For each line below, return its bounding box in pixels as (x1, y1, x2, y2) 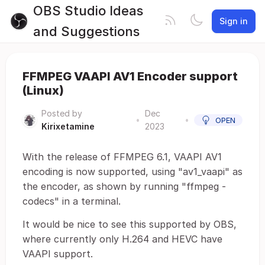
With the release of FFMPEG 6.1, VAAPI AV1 (22, 151, 222, 163)
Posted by (41, 108, 82, 118)
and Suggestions (33, 24, 140, 39)
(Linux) (22, 83, 64, 98)
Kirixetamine (41, 121, 95, 131)
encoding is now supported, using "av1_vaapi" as (22, 166, 243, 177)
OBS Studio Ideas (33, 3, 143, 18)
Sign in (219, 16, 248, 26)
